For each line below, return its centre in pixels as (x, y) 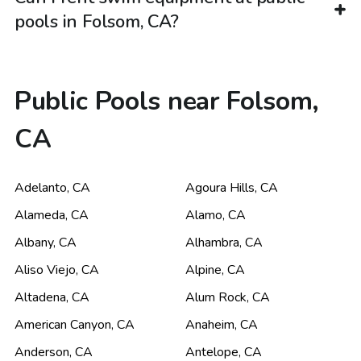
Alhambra (212, 243)
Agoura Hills (220, 188)
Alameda (40, 216)
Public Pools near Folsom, (167, 101)
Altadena (40, 298)
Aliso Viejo (45, 270)
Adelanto (41, 188)
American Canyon (63, 325)
